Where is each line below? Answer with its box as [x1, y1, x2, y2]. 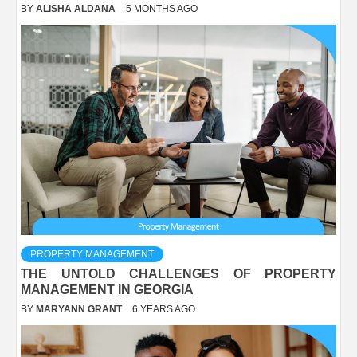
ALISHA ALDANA [36, 2, 118, 14]
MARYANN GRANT [36, 303, 124, 315]
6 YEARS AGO [132, 303, 195, 315]
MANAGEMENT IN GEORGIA [21, 282, 194, 296]
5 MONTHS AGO [126, 2, 198, 14]
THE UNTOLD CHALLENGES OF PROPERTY [21, 266, 336, 280]
